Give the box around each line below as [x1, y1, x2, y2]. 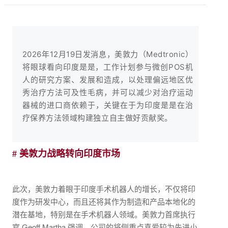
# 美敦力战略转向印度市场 [12, 149, 120, 159]
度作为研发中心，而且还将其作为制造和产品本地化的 [12, 196, 195, 207]
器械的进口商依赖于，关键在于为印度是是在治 [22, 100, 193, 110]
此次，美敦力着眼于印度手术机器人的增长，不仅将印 [12, 183, 195, 194]
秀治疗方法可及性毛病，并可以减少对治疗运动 [22, 88, 193, 98]
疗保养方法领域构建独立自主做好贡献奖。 [22, 113, 173, 123]
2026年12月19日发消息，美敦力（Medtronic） [22, 49, 193, 60]
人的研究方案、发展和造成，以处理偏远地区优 [22, 75, 193, 85]
